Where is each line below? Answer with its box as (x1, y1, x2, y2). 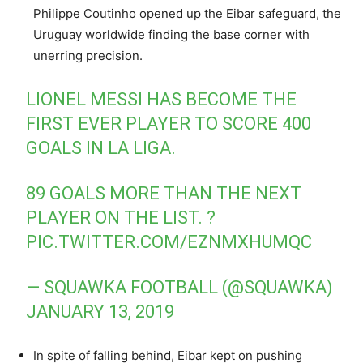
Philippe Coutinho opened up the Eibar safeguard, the (33, 6, 341, 22)
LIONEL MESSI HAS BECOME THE (26, 89, 297, 110)
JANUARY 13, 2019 (26, 301, 175, 322)
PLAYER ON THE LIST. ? (26, 207, 216, 228)
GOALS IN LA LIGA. (26, 138, 177, 159)
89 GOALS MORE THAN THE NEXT (26, 183, 302, 204)
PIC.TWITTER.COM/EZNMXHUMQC (26, 232, 313, 253)
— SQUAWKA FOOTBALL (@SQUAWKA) (26, 277, 334, 298)
